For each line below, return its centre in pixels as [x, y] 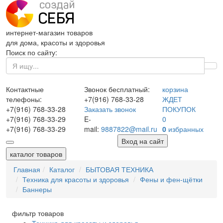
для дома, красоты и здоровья [56, 42]
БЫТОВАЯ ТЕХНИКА [119, 169]
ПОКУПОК [179, 109]
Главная [27, 169]
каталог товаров [36, 154]
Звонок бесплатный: [117, 89]
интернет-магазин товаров [49, 32]
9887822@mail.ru [129, 129]
